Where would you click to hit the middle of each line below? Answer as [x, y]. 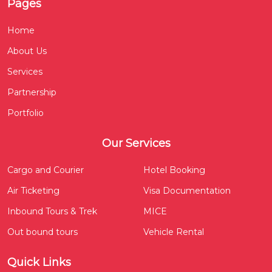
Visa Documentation [187, 190]
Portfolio [25, 113]
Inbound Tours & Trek [52, 211]
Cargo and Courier [46, 170]
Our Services [136, 143]
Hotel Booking [174, 170]
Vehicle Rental [174, 232]
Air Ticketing [33, 190]
